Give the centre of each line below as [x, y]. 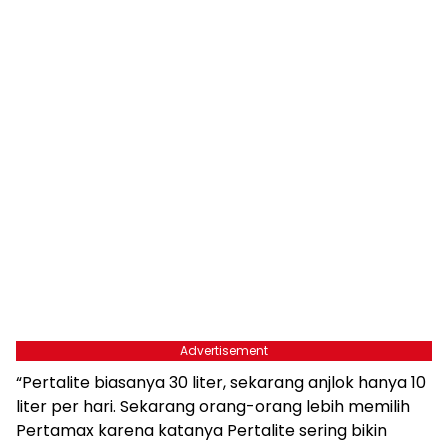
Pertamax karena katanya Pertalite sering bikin [201, 431]
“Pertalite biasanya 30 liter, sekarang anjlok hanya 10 [221, 383]
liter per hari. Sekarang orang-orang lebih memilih [213, 407]
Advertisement [224, 351]
